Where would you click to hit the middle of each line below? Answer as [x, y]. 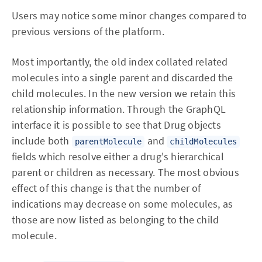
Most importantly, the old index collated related [120, 62]
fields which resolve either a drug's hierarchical [118, 156]
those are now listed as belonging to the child [116, 220]
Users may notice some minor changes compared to [130, 15]
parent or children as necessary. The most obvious [125, 172]
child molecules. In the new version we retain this [124, 93]
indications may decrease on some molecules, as [123, 204]
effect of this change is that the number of [106, 188]
